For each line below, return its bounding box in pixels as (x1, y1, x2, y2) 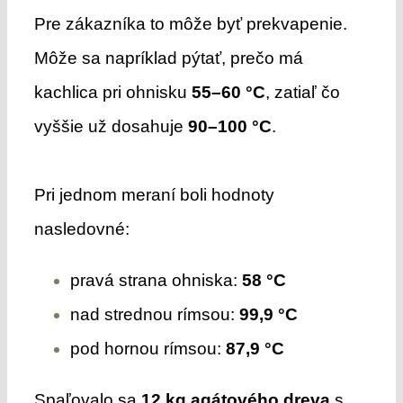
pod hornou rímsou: (69, 338, 226, 358)
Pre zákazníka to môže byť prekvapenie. (33, 13, 347, 33)
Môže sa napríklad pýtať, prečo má (33, 48, 303, 67)
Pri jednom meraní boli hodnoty (33, 184, 274, 204)
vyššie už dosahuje (33, 116, 188, 136)
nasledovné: (33, 219, 130, 238)
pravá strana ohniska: (69, 270, 242, 290)
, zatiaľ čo (264, 82, 340, 102)
